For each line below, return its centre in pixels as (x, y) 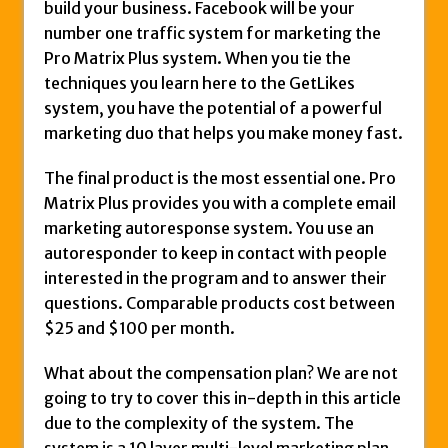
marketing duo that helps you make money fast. (223, 132)
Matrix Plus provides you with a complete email (220, 202)
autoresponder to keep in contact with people (215, 252)
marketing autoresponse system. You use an (209, 227)
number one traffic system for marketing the (212, 32)
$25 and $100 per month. (139, 327)
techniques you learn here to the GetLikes (199, 82)
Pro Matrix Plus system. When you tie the (197, 57)
